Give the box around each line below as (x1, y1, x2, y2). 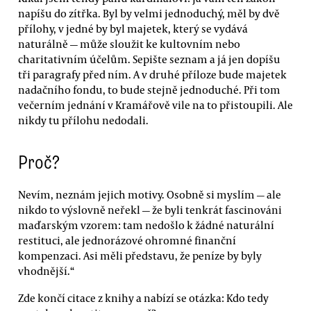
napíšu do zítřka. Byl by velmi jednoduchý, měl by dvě (18, 6, 280, 20)
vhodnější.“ (18, 263, 74, 278)
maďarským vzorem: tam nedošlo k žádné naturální (18, 217, 274, 232)
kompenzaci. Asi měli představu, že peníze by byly (18, 248, 262, 262)
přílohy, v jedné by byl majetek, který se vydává (18, 21, 248, 35)
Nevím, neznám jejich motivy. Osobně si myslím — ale (18, 187, 281, 201)
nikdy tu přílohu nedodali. (18, 112, 149, 127)
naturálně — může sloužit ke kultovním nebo (18, 36, 240, 51)
